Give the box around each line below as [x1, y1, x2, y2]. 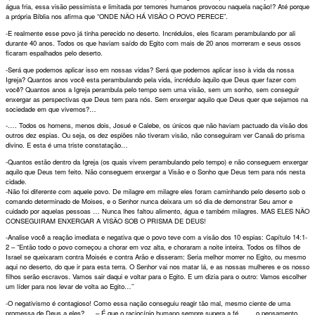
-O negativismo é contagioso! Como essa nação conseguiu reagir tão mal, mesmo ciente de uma [6, 297, 290, 308]
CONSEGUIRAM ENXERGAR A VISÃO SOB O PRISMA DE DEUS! [6, 215, 206, 226]
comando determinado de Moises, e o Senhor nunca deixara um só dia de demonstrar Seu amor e [6, 195, 292, 206]
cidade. [6, 176, 27, 186]
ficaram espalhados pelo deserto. [6, 47, 103, 58]
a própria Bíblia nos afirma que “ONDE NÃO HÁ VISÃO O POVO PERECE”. [6, 11, 228, 22]
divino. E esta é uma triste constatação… [6, 140, 128, 150]
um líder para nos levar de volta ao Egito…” [6, 281, 134, 292]
